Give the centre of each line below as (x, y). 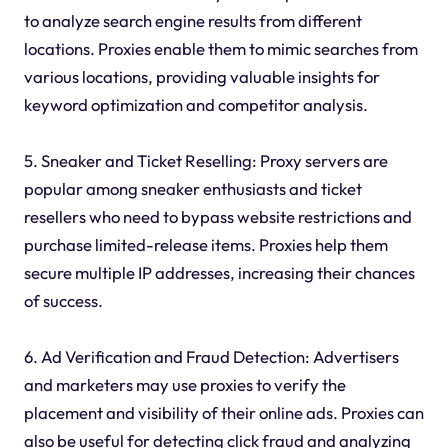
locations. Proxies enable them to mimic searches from (220, 49)
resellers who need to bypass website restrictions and (217, 217)
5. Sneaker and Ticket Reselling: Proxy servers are (205, 161)
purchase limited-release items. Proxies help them (205, 245)
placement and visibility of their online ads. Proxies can (223, 413)
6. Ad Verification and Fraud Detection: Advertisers (211, 357)
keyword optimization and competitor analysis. (195, 105)
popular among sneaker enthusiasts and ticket (192, 189)
